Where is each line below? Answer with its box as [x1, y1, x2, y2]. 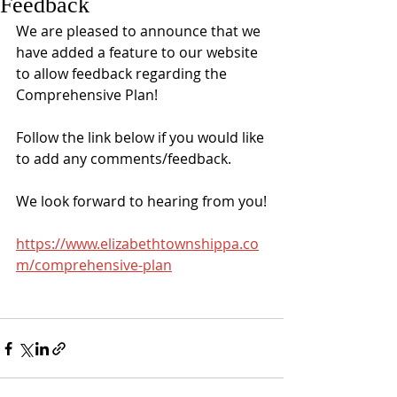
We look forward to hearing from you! [16, 191, 267, 211]
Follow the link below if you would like [16, 128, 268, 147]
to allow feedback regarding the [16, 64, 230, 83]
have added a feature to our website [16, 43, 261, 62]
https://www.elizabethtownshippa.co [16, 234, 259, 253]
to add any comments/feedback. [16, 149, 231, 168]
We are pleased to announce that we [16, 21, 264, 41]
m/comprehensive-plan [16, 255, 172, 275]
